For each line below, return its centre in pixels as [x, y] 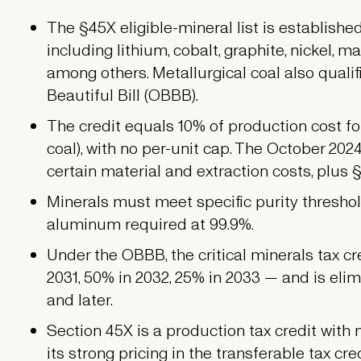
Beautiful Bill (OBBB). [123, 96]
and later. [80, 301]
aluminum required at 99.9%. [151, 225]
